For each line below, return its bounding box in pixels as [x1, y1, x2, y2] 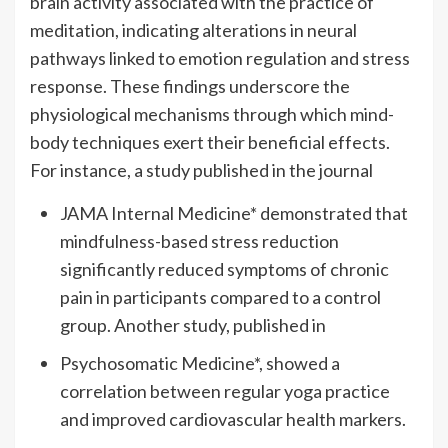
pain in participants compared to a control [60, 285, 381, 308]
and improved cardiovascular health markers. [60, 407, 406, 430]
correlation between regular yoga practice [60, 379, 390, 402]
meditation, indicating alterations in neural [30, 18, 357, 41]
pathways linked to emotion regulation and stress [30, 46, 410, 69]
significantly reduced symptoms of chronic [60, 257, 389, 280]
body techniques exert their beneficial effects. [30, 130, 390, 153]
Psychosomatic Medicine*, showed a [60, 351, 340, 374]
